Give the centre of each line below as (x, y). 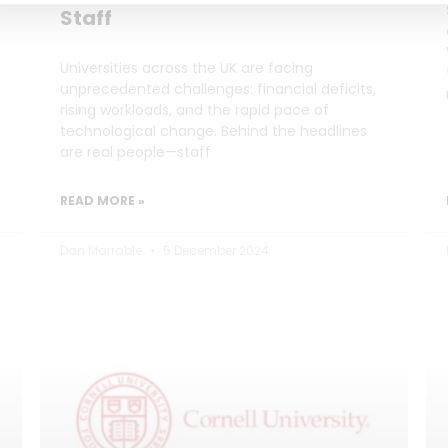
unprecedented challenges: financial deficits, (218, 88)
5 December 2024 (214, 250)
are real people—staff (135, 151)
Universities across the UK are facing (186, 67)
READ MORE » (102, 200)
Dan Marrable (102, 250)
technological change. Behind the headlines (213, 130)
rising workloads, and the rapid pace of (194, 109)
